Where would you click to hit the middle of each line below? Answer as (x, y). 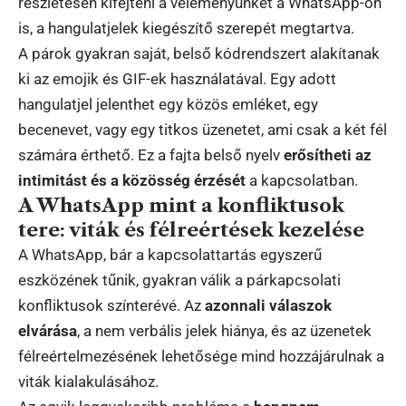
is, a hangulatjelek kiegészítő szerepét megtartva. (186, 28)
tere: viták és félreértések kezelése (191, 229)
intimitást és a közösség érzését (132, 180)
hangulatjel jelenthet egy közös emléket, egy (168, 104)
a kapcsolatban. (302, 180)
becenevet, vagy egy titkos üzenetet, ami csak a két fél (203, 129)
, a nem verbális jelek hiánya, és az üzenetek (224, 330)
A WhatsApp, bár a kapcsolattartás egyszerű (170, 254)
